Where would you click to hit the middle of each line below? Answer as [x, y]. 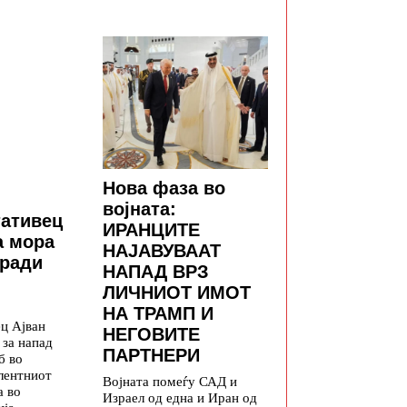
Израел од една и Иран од [180, 397]
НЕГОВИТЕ [151, 334]
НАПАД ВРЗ [156, 271]
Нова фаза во [164, 188]
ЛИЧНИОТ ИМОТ [177, 292]
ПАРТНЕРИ [151, 355]
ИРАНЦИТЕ [151, 229]
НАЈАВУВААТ [162, 250]
